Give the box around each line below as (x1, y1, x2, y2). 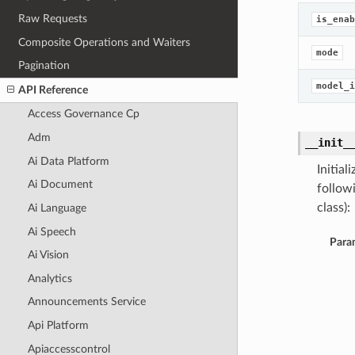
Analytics (27, 272, 72, 284)
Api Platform (27, 319, 89, 332)
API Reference (18, 83, 89, 96)
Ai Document (27, 178, 93, 191)
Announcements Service (27, 296, 146, 308)
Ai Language (27, 201, 86, 214)
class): (316, 201, 350, 215)
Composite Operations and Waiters (18, 36, 191, 48)
